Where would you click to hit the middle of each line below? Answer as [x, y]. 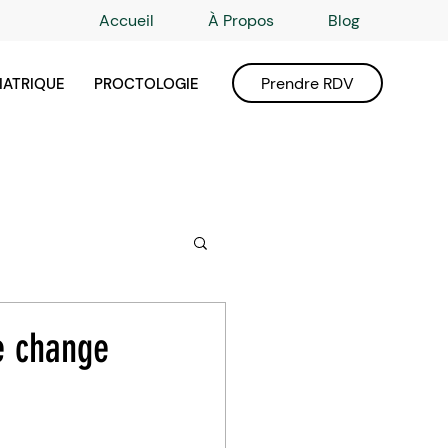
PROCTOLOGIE [146, 84]
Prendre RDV [307, 83]
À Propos [241, 20]
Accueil [126, 20]
